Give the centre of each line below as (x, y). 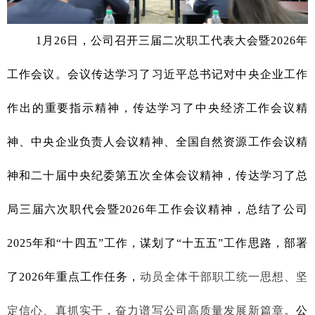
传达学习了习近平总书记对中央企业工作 (199, 74)
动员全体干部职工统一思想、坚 (224, 276)
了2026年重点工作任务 (68, 276)
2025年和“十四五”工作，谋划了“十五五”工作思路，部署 (157, 243)
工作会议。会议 (49, 74)
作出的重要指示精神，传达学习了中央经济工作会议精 (157, 108)
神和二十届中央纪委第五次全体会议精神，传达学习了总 (157, 175)
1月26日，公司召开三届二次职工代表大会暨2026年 (157, 40)
